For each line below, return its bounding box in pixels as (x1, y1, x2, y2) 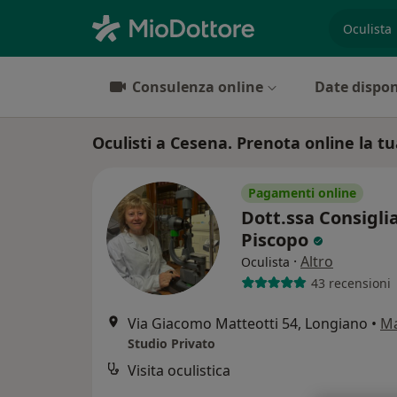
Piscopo (241, 228, 313, 252)
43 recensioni (310, 274, 391, 292)
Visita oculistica (128, 361, 230, 380)
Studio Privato (128, 335, 215, 352)
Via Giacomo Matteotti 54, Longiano (128, 314, 368, 333)
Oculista (241, 253, 290, 270)
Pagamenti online (248, 184, 356, 201)
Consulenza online (132, 77, 263, 97)
